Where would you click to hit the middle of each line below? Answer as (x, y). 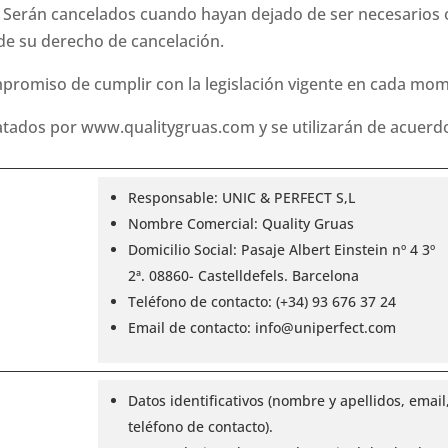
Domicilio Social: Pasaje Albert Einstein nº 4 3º (281, 249)
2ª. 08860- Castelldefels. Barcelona (243, 275)
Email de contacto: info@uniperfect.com (261, 327)
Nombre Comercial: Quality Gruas (240, 223)
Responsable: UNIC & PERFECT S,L (241, 197)
